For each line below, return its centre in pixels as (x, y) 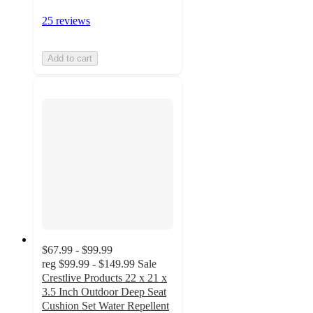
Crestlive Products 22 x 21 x (104, 277)
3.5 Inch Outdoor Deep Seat (104, 291)
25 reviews (66, 21)
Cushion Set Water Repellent (105, 305)
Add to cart (70, 59)
